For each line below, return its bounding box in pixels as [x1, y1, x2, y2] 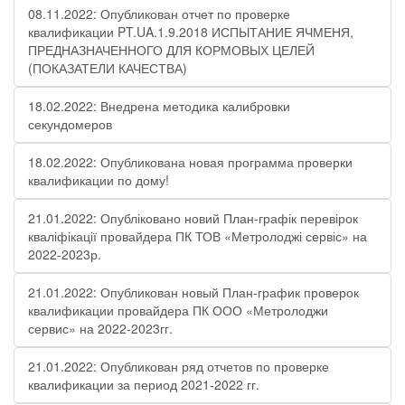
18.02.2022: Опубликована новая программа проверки [28, 153, 353, 171]
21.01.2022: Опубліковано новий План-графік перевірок [28, 209, 358, 227]
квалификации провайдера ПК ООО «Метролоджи [28, 301, 328, 319]
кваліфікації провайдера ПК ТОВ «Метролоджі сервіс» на [28, 227, 367, 245]
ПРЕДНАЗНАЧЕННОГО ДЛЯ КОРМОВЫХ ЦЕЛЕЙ [28, 41, 315, 59]
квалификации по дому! [28, 171, 169, 189]
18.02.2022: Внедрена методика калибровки [28, 97, 290, 115]
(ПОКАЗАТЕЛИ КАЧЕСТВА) [28, 59, 187, 77]
